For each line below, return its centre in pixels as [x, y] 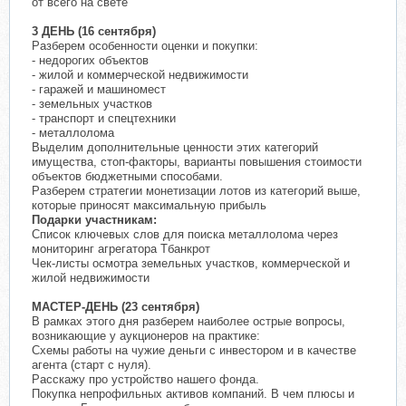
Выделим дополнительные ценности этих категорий [175, 148]
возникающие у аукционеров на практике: [146, 336]
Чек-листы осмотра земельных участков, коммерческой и [191, 264]
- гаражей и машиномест [99, 90]
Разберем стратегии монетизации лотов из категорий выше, [196, 191]
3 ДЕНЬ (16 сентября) [94, 32]
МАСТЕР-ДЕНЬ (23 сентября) [116, 307]
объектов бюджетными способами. [127, 177]
